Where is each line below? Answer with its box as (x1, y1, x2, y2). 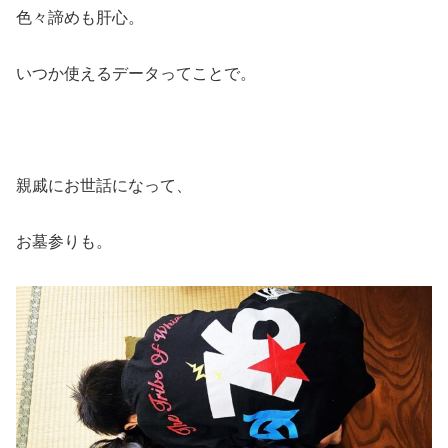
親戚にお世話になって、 (16, 176, 192, 194)
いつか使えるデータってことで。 (16, 64, 256, 82)
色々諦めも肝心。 (16, 8, 144, 26)
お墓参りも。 (16, 232, 112, 250)
